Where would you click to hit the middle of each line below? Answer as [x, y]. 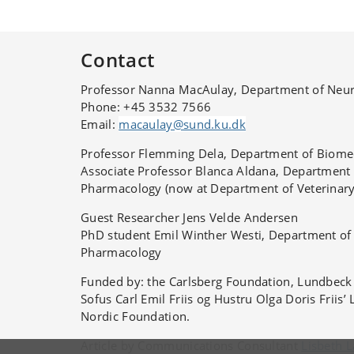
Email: [100, 124]
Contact [118, 59]
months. [119, 20]
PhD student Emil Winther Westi [171, 234]
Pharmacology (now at [146, 188]
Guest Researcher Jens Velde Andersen [189, 217]
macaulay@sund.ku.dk [182, 124]
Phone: [102, 106]
